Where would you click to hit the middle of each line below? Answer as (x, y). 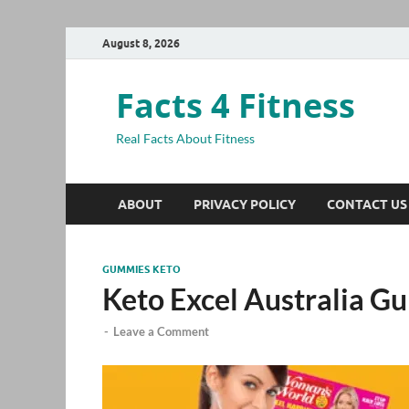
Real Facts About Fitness (185, 138)
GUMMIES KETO (142, 269)
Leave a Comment (161, 332)
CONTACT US (367, 204)
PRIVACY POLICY (245, 204)
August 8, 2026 (141, 43)
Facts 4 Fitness (236, 105)
